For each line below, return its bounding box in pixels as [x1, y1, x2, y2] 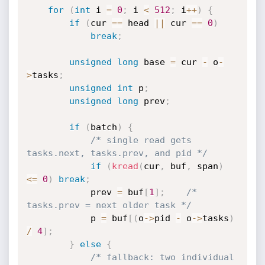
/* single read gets [90, 135, 192, 146]
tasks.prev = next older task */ [26, 200, 192, 211]
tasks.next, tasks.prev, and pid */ [26, 148, 208, 159]
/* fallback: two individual [90, 252, 234, 263]
